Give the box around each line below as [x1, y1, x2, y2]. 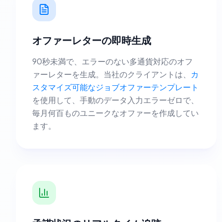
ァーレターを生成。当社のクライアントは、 [32, 69, 191, 79]
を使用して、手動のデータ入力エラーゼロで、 [32, 95, 199, 105]
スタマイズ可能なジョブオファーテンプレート [32, 82, 199, 92]
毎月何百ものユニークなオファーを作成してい [32, 108, 199, 118]
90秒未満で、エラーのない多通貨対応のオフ [32, 56, 193, 66]
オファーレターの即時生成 [32, 34, 151, 46]
